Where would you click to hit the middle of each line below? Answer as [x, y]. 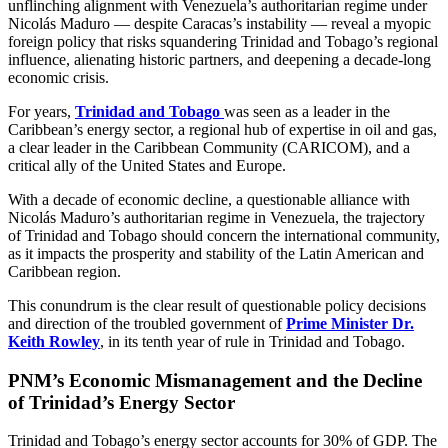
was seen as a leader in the [307, 111]
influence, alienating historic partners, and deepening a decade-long [219, 59]
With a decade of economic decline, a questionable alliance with [209, 199]
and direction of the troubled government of [147, 323]
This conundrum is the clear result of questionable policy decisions [217, 305]
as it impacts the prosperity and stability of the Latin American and [216, 253]
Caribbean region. [64, 271]
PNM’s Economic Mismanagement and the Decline [215, 380]
